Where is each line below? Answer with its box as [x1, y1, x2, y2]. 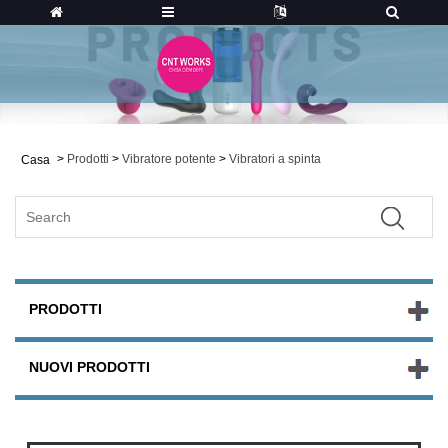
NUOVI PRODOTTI [29, 359, 150, 376]
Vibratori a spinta [229, 151, 321, 166]
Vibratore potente [122, 151, 216, 166]
